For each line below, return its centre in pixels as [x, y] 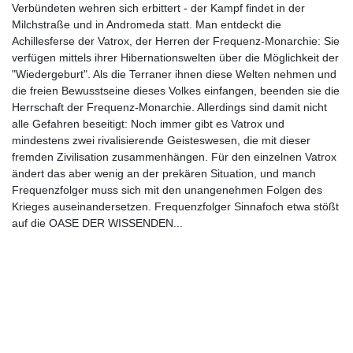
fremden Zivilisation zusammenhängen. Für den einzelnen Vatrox [174, 157]
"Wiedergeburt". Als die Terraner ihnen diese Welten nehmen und [174, 74]
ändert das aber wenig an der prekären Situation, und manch [164, 173]
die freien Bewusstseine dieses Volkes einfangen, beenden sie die [176, 91]
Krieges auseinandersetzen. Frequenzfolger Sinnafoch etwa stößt [175, 206]
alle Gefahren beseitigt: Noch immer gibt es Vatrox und [148, 124]
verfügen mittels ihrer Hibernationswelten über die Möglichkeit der [175, 58]
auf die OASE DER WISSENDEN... [97, 223]
